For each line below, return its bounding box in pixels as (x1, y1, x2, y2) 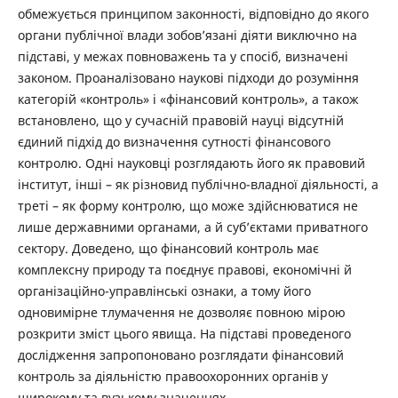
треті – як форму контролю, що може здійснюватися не (17, 197, 358, 215)
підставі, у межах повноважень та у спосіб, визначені (17, 48, 348, 66)
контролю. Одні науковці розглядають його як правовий (17, 155, 365, 172)
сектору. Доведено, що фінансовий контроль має (17, 240, 319, 258)
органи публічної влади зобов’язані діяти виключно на (17, 27, 357, 44)
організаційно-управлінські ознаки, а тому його (17, 283, 311, 300)
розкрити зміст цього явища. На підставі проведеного (17, 325, 351, 343)
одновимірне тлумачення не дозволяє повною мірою (17, 304, 346, 322)
